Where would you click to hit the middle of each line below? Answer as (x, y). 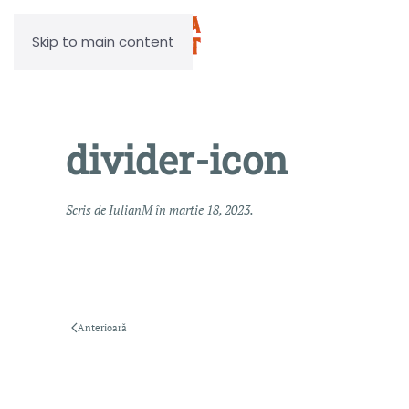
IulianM (131, 210)
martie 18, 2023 (210, 210)
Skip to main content (103, 42)
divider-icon (177, 159)
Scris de (87, 210)
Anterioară (102, 327)
